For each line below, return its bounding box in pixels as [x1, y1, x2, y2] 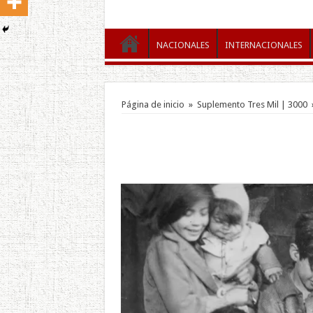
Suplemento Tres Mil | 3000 [196, 99, 307, 110]
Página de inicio [121, 99, 184, 110]
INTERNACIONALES [224, 39, 303, 50]
